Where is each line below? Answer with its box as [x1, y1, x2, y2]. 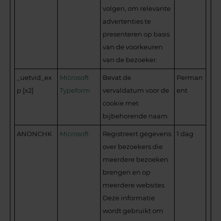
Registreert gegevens [103, 129, 172, 138]
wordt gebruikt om [103, 206, 164, 215]
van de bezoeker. [103, 55, 158, 64]
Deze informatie [103, 193, 155, 202]
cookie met [103, 99, 139, 107]
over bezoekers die [103, 142, 163, 150]
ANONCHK [17, 129, 52, 138]
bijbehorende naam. [103, 111, 170, 120]
